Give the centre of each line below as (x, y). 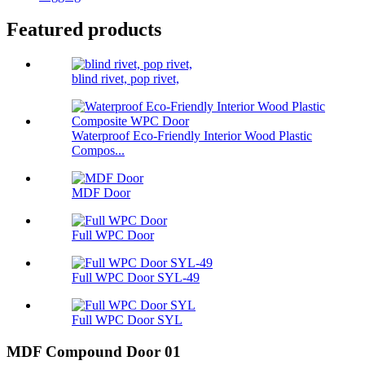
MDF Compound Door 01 (94, 352)
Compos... (98, 151)
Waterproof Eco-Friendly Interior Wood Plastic (192, 136)
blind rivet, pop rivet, (125, 79)
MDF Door (101, 193)
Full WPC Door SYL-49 (136, 278)
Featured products (84, 30)
